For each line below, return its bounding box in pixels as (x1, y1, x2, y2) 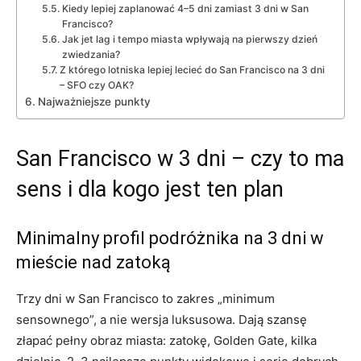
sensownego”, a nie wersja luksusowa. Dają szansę (16, 311, 307, 327)
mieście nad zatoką (16, 251, 171, 272)
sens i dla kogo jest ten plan (16, 176, 284, 202)
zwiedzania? (61, 48, 120, 60)
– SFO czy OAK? (59, 78, 134, 91)
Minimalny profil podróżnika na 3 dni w (16, 227, 324, 248)
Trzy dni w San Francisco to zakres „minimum (16, 290, 275, 306)
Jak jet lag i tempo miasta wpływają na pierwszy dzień (61, 32, 317, 45)
